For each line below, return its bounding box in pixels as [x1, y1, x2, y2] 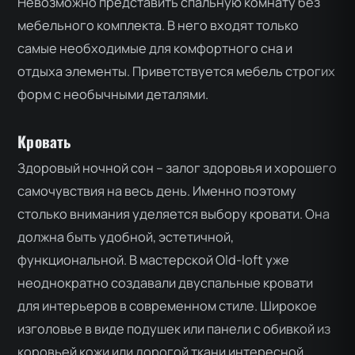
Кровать [17, 129, 71, 153]
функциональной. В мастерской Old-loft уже [17, 251, 290, 269]
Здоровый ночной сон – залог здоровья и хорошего [17, 159, 338, 177]
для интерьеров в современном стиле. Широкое [17, 297, 318, 315]
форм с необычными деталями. [17, 85, 209, 103]
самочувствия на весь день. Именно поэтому [17, 182, 297, 200]
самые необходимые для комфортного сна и [17, 39, 293, 57]
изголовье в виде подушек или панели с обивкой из [17, 320, 331, 338]
